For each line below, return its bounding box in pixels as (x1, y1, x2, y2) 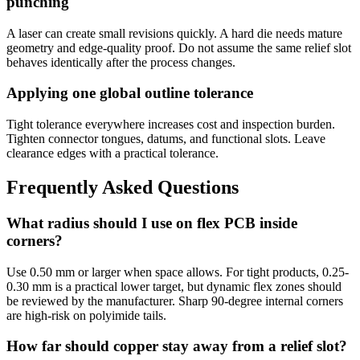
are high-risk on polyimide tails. (6, 308, 166, 322)
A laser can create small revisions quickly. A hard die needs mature (6, 26, 342, 40)
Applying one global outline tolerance (6, 84, 253, 102)
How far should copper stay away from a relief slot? (6, 337, 347, 355)
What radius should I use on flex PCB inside (6, 214, 297, 231)
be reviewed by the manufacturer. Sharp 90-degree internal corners (6, 293, 343, 308)
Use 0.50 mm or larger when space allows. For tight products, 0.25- (6, 264, 349, 279)
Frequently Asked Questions (6, 176, 239, 198)
